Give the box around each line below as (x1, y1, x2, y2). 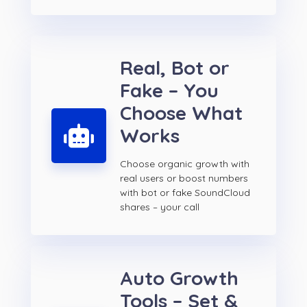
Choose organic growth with (120, 158, 249, 171)
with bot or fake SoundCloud (120, 186, 250, 199)
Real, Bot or (120, 56, 230, 80)
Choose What (120, 101, 243, 125)
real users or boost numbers (120, 172, 248, 185)
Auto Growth (120, 266, 238, 291)
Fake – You (120, 78, 219, 103)
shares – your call (120, 201, 199, 214)
